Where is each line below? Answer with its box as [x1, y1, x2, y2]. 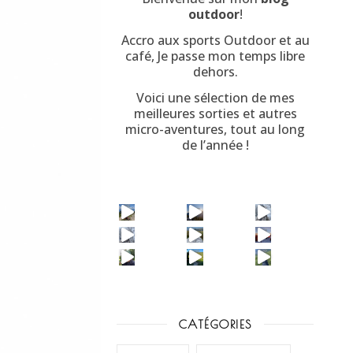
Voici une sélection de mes [136, 89, 295, 106]
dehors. [192, 63, 238, 80]
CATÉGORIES [178, 317, 252, 331]
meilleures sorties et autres [133, 105, 297, 122]
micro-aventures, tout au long [125, 121, 305, 138]
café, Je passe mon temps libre [125, 47, 305, 65]
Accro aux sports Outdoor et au [121, 32, 310, 49]
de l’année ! [181, 136, 249, 154]
